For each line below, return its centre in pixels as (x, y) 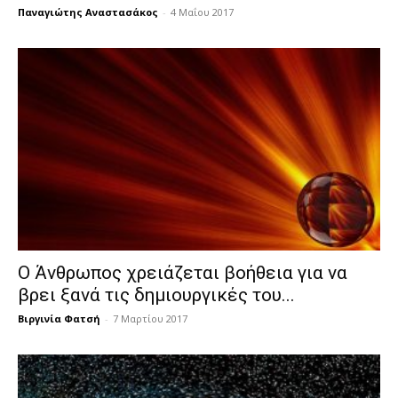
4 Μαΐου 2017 (202, 12)
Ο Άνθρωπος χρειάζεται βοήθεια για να (183, 273)
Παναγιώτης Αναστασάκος (88, 12)
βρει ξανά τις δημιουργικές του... (156, 295)
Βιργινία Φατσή (59, 319)
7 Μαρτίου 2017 (150, 319)
